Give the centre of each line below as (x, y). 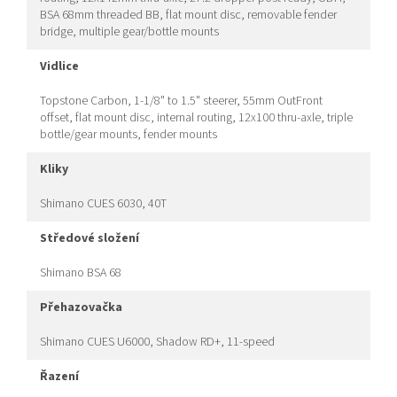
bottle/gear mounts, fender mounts (128, 135)
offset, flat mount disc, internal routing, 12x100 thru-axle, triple (196, 118)
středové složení (93, 239)
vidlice (63, 67)
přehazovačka (85, 308)
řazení (63, 377)
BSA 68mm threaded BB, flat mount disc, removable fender (188, 16)
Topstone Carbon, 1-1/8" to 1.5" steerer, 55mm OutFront (181, 101)
